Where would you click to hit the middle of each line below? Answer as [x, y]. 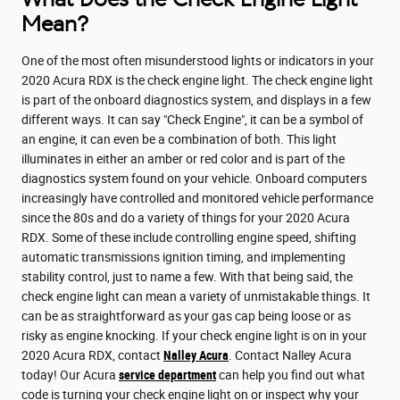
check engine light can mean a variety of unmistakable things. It [196, 296]
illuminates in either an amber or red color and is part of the [183, 158]
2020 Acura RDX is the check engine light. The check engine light [197, 80]
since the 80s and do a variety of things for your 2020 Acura [186, 217]
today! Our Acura [70, 375]
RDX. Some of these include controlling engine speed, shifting [189, 237]
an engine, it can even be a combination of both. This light [179, 139]
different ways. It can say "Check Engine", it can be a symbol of [192, 119]
